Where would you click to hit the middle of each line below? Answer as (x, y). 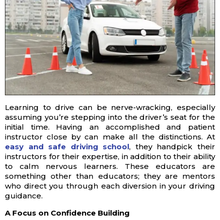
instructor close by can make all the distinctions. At (110, 137)
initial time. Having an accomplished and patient (110, 127)
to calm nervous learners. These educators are (110, 166)
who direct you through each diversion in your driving (110, 186)
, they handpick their (172, 146)
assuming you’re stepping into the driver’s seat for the (110, 117)
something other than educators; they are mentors (110, 176)
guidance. (24, 195)
